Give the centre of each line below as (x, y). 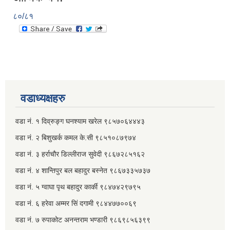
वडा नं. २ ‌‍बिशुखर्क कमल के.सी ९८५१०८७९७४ (77, 138)
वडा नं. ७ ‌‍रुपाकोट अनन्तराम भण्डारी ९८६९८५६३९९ (84, 220)
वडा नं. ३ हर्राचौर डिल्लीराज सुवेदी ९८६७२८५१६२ (81, 154)
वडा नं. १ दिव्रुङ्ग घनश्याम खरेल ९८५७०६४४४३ (80, 121)
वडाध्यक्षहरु (43, 99)
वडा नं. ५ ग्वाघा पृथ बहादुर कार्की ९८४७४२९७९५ (78, 187)
